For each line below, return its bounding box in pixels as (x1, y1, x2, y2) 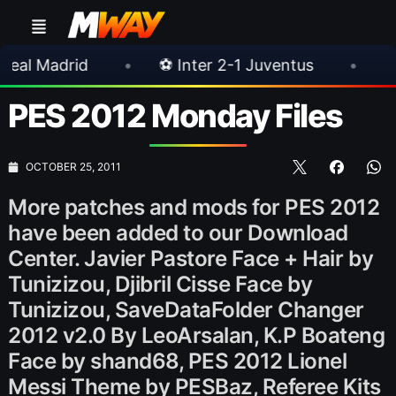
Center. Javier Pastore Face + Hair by (8, 245, 374, 271)
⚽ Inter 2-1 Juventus (59, 55, 215, 74)
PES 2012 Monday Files (8, 96, 343, 135)
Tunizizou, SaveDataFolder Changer (8, 296, 364, 323)
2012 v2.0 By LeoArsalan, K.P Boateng (8, 322, 385, 348)
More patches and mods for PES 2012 (8, 194, 380, 220)
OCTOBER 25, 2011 (25, 159, 121, 173)
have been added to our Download (8, 219, 348, 246)
